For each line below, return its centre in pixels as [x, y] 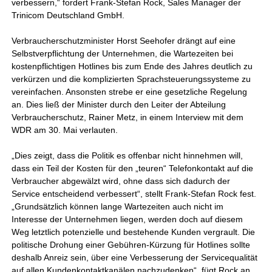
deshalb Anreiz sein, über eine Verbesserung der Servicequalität [135, 257]
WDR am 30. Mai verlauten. [65, 130]
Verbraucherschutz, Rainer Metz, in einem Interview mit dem [128, 117]
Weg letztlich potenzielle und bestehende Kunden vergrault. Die [134, 232]
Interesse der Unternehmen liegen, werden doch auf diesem [127, 219]
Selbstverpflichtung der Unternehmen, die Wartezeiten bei [123, 53]
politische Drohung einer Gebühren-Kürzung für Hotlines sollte [131, 245]
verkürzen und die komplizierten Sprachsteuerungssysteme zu [131, 79]
